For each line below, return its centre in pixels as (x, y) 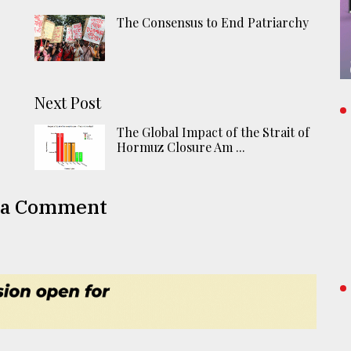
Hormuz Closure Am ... (181, 147)
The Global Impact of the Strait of (213, 132)
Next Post (68, 102)
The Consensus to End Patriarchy (213, 23)
